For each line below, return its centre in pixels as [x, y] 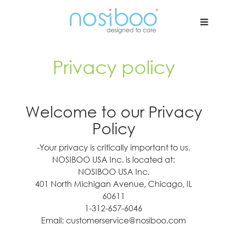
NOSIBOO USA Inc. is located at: [113, 159]
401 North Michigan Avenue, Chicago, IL [113, 184]
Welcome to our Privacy [113, 111]
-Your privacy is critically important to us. [113, 147]
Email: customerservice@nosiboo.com [113, 220]
